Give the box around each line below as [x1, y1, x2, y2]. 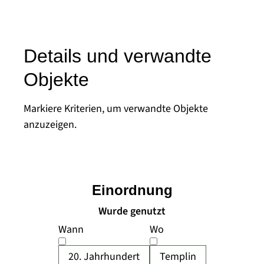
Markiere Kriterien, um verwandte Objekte [24, 101, 208, 116]
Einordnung [91, 182, 173, 198]
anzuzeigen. [24, 117, 77, 132]
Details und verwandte [24, 45, 212, 67]
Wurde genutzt [98, 204, 166, 219]
